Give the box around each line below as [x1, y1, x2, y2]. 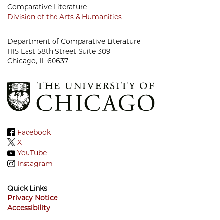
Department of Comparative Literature [7, 37, 140, 46]
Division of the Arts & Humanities [7, 12, 122, 21]
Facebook [17, 128, 51, 137]
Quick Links [7, 184, 47, 193]
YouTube [17, 148, 47, 158]
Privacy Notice [7, 193, 57, 203]
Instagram [17, 159, 53, 168]
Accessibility [7, 203, 50, 213]
